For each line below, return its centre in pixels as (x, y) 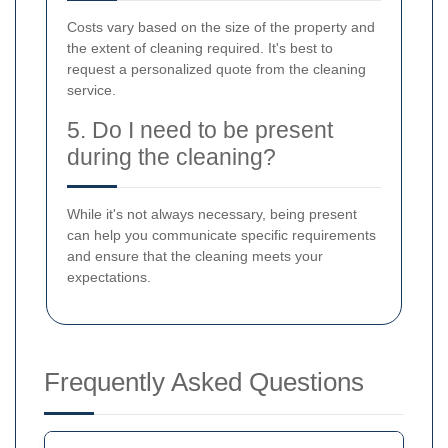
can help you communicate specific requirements (221, 235)
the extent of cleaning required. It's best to (200, 48)
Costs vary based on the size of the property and (221, 27)
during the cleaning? (171, 157)
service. (91, 90)
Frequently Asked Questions (204, 382)
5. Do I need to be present (200, 130)
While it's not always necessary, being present (212, 214)
